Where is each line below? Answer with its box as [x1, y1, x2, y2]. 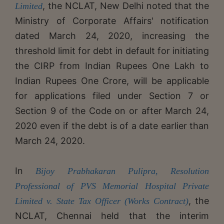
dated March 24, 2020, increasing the [15, 30, 209, 41]
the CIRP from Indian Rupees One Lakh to [15, 60, 209, 71]
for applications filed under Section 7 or [15, 90, 209, 101]
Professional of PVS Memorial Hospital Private [15, 180, 209, 191]
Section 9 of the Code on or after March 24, [15, 105, 209, 116]
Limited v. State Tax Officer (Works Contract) [15, 195, 188, 206]
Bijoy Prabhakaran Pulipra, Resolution [35, 165, 209, 176]
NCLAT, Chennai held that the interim [15, 210, 209, 221]
